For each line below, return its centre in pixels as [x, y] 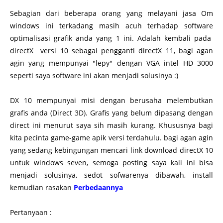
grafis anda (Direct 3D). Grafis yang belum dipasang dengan [111, 112]
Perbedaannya [98, 187]
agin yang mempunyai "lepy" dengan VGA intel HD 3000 [111, 63]
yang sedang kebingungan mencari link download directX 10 [111, 150]
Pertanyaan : [31, 212]
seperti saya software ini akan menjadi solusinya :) [94, 75]
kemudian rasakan [42, 187]
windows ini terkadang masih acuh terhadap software [111, 25]
